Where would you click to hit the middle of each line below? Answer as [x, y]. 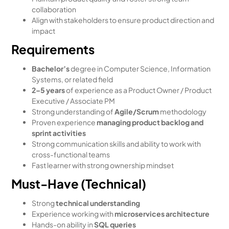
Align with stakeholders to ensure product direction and [123, 20]
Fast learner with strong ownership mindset [103, 165]
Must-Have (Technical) [79, 184]
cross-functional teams [71, 154]
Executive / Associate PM [74, 101]
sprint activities [59, 133]
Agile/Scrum [137, 111]
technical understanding [98, 203]
